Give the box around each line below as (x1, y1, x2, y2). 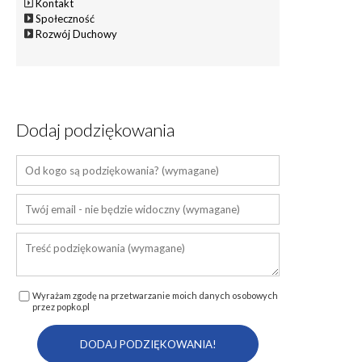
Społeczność (36, 11, 95, 25)
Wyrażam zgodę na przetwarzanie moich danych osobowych (32, 289, 278, 301)
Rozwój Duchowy (36, 27, 118, 40)
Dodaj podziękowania (16, 118, 175, 141)
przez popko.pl (32, 301, 90, 312)
